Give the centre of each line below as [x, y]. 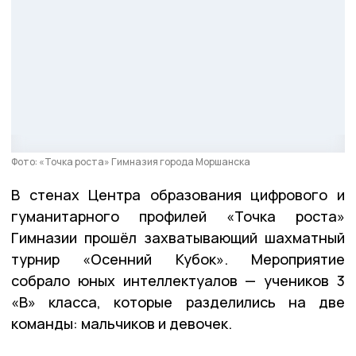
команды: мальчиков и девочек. [122, 323]
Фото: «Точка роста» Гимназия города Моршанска [131, 161]
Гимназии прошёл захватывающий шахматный [178, 237]
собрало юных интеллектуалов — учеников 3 [178, 280]
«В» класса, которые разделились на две [178, 302]
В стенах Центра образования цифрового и [178, 194]
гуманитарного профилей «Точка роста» [178, 216]
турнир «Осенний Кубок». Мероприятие [178, 259]
